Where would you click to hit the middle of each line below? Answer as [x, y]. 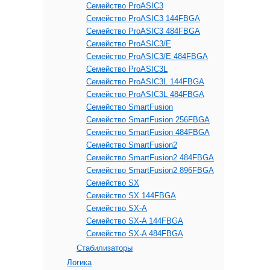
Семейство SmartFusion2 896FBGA [150, 170]
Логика [79, 262]
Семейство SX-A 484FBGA [135, 234]
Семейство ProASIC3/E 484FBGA [147, 56]
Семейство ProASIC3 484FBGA [143, 31]
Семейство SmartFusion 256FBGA [148, 120]
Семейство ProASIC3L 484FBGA [145, 94]
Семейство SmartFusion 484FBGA [148, 132]
